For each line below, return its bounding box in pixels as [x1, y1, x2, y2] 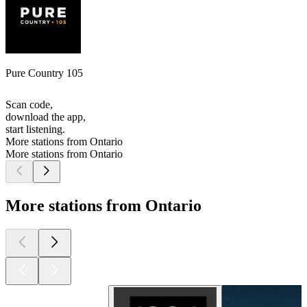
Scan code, [5, 99, 53, 111]
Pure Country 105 [5, 67, 83, 79]
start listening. [5, 123, 65, 136]
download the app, [5, 111, 86, 123]
